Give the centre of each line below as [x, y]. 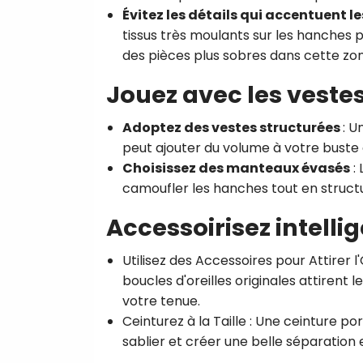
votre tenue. [161, 301]
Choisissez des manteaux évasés [236, 168]
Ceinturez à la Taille [184, 321]
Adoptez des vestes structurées [231, 127]
